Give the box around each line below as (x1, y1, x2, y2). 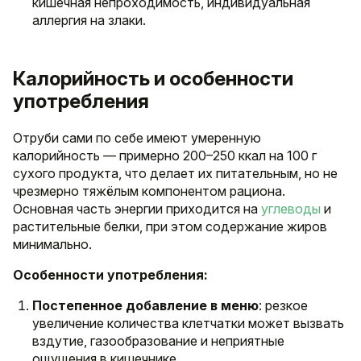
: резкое (259, 297, 308, 314)
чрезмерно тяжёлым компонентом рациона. (13, 183, 285, 200)
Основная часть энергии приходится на (13, 201, 261, 218)
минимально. (13, 236, 92, 253)
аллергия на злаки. (32, 12, 146, 29)
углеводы (261, 201, 321, 218)
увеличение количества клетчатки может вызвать (32, 315, 344, 332)
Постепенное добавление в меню (32, 297, 259, 314)
